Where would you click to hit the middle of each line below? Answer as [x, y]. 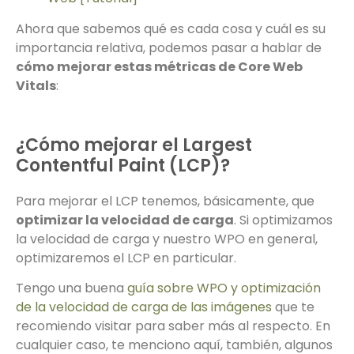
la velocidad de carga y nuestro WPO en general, [167, 239]
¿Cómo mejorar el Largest [134, 145]
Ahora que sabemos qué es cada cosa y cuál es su [171, 28]
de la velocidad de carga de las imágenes [144, 307]
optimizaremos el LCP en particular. [126, 258]
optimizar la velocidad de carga [125, 220]
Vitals [36, 85]
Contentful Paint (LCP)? [123, 165]
